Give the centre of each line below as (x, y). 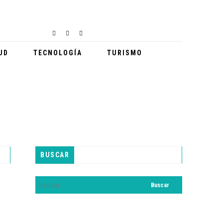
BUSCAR (55, 155)
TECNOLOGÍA (57, 53)
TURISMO (124, 53)
